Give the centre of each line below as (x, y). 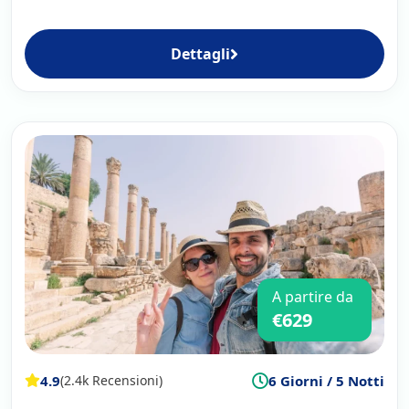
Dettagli (200, 53)
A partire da (313, 296)
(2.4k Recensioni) (111, 381)
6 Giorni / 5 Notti (326, 380)
